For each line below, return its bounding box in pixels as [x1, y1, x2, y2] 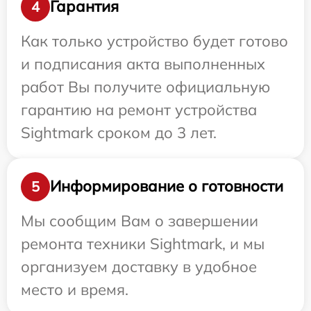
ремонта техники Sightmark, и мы [21, 233, 264, 253]
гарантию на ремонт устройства [21, 99, 257, 119]
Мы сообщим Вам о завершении [21, 210, 258, 230]
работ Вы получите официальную [21, 76, 270, 96]
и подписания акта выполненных [21, 53, 265, 74]
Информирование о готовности [50, 176, 283, 196]
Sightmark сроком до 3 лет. [21, 122, 217, 142]
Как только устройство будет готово [21, 31, 288, 51]
